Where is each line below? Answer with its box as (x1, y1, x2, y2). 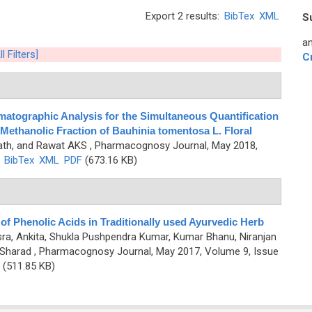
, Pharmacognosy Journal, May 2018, (86, 139, 258, 152)
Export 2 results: (146, 10, 222, 22)
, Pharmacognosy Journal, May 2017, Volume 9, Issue (31, 245, 279, 258)
